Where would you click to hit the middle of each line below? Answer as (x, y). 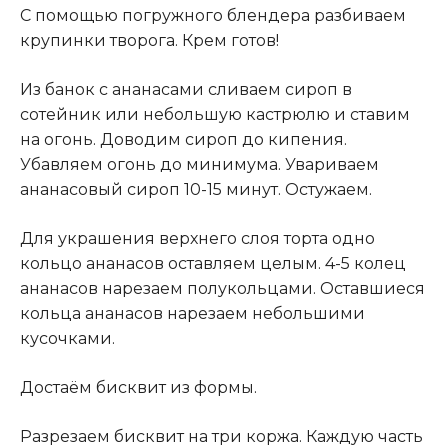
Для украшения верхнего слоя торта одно (197, 239)
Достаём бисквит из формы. (138, 388)
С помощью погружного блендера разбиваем (213, 16)
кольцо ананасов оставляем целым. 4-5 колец (213, 264)
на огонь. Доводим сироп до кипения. (183, 140)
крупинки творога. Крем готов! (149, 41)
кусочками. (67, 339)
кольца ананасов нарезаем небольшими (192, 314)
